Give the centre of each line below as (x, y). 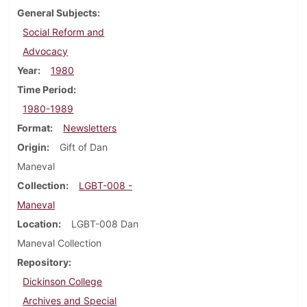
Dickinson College (63, 282)
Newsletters (90, 128)
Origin (32, 147)
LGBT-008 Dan (105, 224)
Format (34, 128)
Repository (43, 262)
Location (38, 224)
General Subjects (57, 13)
